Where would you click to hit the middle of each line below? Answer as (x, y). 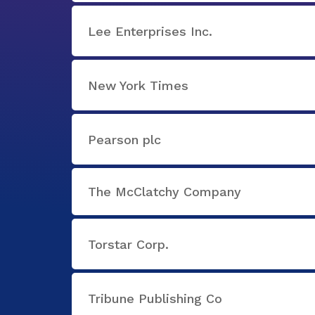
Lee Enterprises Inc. (150, 31)
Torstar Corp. (128, 244)
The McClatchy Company (165, 192)
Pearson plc (124, 139)
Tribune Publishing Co (155, 298)
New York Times (138, 85)
